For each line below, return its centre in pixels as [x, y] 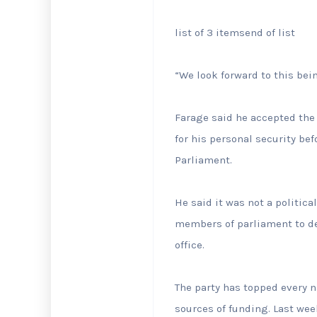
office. [190, 245]
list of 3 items [210, 33]
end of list [270, 33]
